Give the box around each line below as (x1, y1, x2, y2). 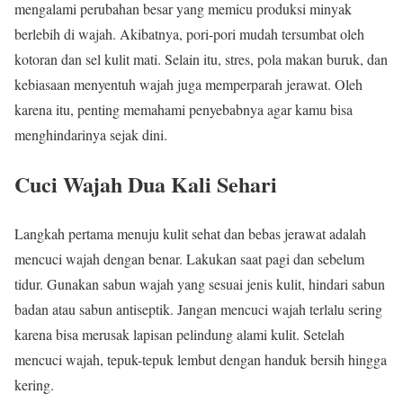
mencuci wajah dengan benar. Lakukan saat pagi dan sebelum (14, 248, 364, 268)
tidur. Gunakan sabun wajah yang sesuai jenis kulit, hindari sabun (14, 273, 385, 293)
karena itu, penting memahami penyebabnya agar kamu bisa (14, 99, 353, 119)
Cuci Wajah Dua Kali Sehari (14, 167, 277, 200)
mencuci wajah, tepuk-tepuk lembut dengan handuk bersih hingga (14, 349, 387, 369)
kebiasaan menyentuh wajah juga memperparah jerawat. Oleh (14, 74, 363, 94)
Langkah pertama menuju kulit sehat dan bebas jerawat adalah (14, 223, 366, 243)
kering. (14, 374, 54, 394)
